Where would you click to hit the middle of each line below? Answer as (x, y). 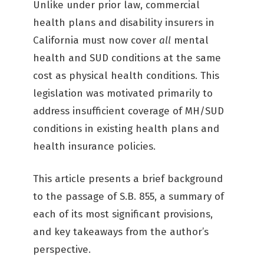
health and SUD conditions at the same (127, 58)
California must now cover (96, 40)
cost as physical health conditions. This (126, 76)
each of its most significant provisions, (123, 214)
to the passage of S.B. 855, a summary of (128, 197)
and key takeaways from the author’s (121, 232)
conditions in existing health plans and (126, 129)
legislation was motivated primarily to (123, 93)
